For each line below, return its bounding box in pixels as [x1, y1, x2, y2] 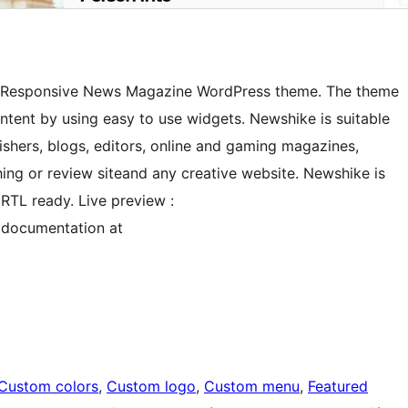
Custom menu [204, 377, 300, 396]
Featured [308, 377, 368, 396]
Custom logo [107, 377, 196, 396]
